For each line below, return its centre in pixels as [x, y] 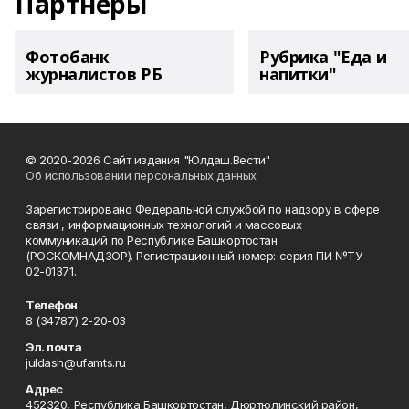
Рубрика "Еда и [323, 57]
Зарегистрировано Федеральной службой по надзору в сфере [203, 209]
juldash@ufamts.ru [76, 362]
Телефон [52, 305]
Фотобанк [68, 57]
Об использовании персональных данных [141, 175]
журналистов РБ [94, 74]
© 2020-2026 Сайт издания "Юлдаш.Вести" [148, 160]
